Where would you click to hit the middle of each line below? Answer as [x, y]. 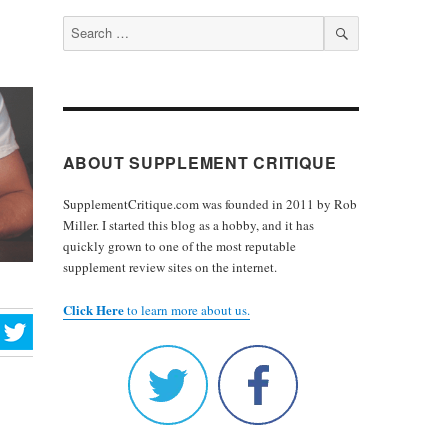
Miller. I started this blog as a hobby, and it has [188, 224]
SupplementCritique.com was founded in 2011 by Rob [209, 203]
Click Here [93, 309]
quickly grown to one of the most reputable [179, 245]
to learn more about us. [186, 309]
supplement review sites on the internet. [169, 266]
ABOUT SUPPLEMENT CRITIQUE [199, 162]
